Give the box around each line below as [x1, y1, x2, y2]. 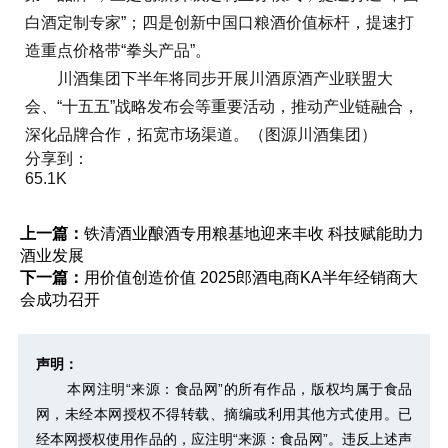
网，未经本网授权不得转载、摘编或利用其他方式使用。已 [35, 405, 413, 422]
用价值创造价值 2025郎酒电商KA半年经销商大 [84, 268, 418, 286]
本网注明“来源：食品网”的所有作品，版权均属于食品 [58, 380, 413, 397]
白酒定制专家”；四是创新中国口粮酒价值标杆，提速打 [25, 13, 414, 31]
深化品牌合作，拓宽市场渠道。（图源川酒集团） [25, 125, 377, 143]
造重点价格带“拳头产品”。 [25, 41, 211, 59]
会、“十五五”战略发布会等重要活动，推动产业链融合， [25, 97, 419, 115]
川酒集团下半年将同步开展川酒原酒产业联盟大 [25, 69, 393, 87]
